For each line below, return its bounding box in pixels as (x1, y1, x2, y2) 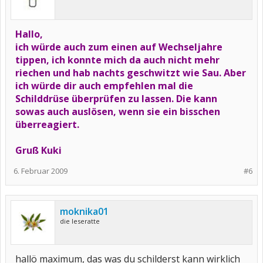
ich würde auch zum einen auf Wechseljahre (15, 41, 222, 53)
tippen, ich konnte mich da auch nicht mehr (15, 53, 220, 66)
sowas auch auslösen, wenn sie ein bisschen (15, 105, 220, 118)
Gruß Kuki (15, 144, 62, 157)
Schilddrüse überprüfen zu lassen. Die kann (15, 92, 217, 105)
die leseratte (60, 217, 100, 225)
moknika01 (60, 205, 109, 218)
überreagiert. (15, 118, 79, 131)
